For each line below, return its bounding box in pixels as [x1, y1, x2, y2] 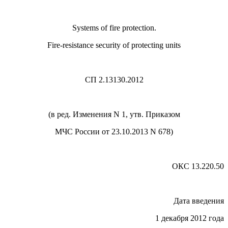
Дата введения [174, 196, 224, 206]
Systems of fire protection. [72, 23, 156, 33]
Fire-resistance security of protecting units [47, 41, 181, 50]
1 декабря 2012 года [155, 214, 224, 223]
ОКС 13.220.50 [172, 162, 224, 171]
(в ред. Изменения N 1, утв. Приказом [48, 110, 180, 119]
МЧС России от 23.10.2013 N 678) [55, 127, 173, 136]
